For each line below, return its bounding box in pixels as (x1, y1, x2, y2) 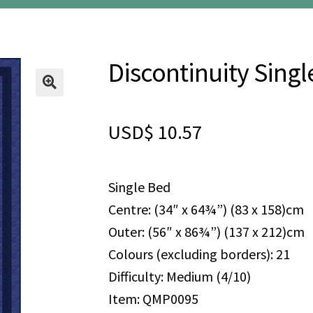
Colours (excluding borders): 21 (108, 245, 290, 263)
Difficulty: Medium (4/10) (108, 267, 251, 285)
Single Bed (108, 177, 170, 196)
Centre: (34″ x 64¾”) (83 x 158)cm (108, 200, 304, 218)
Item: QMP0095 (108, 289, 198, 307)
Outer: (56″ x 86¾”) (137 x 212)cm (108, 222, 305, 240)
